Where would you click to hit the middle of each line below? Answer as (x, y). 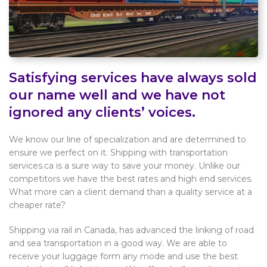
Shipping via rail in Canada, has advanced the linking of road (131, 230)
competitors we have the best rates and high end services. (131, 178)
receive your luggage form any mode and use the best (123, 256)
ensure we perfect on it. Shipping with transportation (118, 152)
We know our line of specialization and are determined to (128, 139)
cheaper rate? (37, 205)
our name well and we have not (117, 95)
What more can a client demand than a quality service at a (131, 192)
